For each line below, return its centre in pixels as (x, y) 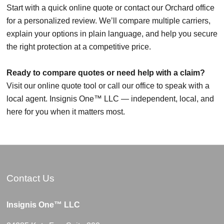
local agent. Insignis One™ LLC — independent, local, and (110, 99)
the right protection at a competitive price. (79, 47)
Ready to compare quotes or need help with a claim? (106, 73)
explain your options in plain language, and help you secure (112, 34)
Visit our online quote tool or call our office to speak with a (108, 86)
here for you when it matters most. (66, 112)
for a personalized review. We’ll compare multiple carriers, (108, 21)
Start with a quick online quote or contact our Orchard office (110, 8)
